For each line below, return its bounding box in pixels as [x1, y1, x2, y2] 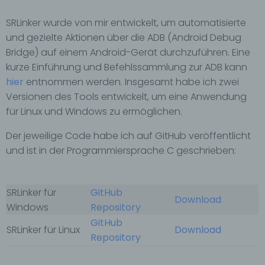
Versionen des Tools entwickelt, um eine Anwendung [6, 90, 247, 104]
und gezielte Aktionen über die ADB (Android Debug [6, 31, 241, 44]
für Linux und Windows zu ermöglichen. [6, 105, 182, 118]
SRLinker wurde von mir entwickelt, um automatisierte [6, 16, 246, 30]
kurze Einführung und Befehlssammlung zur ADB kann [6, 60, 247, 74]
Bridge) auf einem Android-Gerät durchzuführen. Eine [6, 46, 250, 59]
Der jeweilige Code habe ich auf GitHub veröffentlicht [6, 129, 251, 143]
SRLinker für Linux [7, 223, 80, 237]
